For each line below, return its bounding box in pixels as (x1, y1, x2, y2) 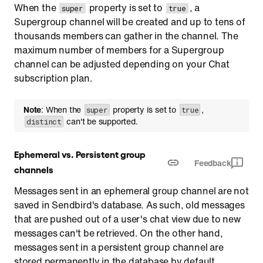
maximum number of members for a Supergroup (14, 43, 224, 57)
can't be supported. (64, 115, 138, 127)
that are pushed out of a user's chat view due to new (14, 212, 241, 226)
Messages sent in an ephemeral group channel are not (14, 184, 249, 198)
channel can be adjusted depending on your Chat (14, 57, 230, 71)
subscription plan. (14, 71, 93, 85)
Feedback (194, 157, 231, 169)
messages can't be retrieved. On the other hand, (14, 226, 223, 240)
